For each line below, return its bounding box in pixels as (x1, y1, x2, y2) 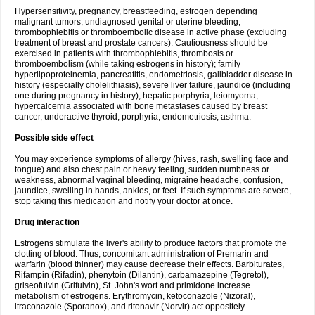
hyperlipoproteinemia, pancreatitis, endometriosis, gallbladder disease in (15, 70, 292, 79)
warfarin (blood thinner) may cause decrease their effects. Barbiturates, (15, 259, 284, 269)
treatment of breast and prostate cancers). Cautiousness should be (15, 38, 268, 48)
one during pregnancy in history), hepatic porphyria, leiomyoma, (15, 91, 258, 101)
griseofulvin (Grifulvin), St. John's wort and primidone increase (15, 281, 250, 290)
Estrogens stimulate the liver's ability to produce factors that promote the (15, 238, 287, 248)
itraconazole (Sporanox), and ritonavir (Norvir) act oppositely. (15, 302, 246, 311)
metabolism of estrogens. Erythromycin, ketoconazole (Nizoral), (15, 291, 255, 301)
